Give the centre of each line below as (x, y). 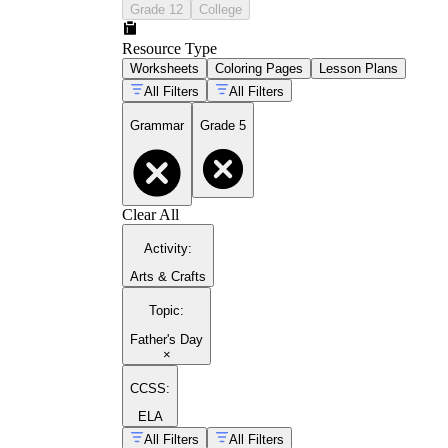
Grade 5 (223, 126)
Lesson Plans (358, 68)
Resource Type (169, 48)
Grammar (157, 126)
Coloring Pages (259, 68)
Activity (166, 248)
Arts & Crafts (168, 277)
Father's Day (166, 339)
